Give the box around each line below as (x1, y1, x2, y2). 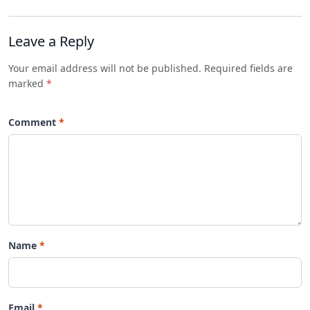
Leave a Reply (8, 31, 94, 51)
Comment (8, 115, 56, 129)
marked (8, 76, 46, 90)
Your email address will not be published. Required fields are (8, 61, 293, 75)
